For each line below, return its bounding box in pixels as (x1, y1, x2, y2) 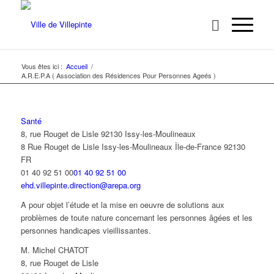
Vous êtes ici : (21, 61, 62, 71)
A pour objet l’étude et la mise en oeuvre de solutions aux (20, 199, 224, 211)
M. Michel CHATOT (20, 244, 89, 256)
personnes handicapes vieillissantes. (20, 224, 151, 237)
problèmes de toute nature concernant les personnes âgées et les (20, 212, 253, 224)
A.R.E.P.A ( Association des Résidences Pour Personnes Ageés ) (21, 70, 216, 80)
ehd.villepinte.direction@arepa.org (20, 179, 141, 191)
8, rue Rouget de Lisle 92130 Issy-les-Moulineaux (20, 128, 196, 139)
